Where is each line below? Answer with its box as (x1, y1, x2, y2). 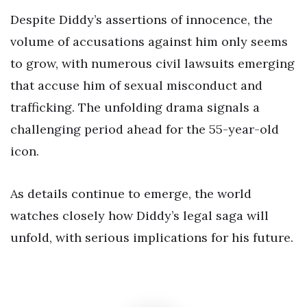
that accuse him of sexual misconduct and (10, 77, 262, 94)
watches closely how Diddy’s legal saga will (10, 208, 269, 224)
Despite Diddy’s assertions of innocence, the (10, 12, 273, 28)
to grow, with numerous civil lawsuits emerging (10, 56, 295, 72)
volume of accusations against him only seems (10, 34, 288, 50)
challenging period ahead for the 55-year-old (10, 121, 279, 138)
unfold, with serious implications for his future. (10, 230, 293, 246)
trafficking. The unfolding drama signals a (10, 99, 260, 116)
